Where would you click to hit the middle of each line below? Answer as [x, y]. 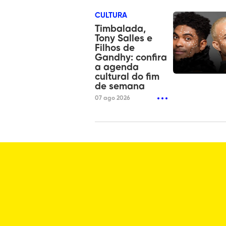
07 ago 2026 [112, 98]
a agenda [117, 67]
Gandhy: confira [131, 58]
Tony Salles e [124, 38]
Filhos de [115, 48]
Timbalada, [120, 29]
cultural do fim [127, 77]
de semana [120, 86]
